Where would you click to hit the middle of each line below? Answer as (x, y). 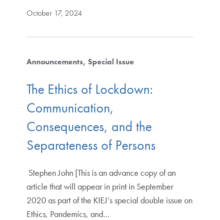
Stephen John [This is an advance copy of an (101, 172)
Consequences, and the (89, 126)
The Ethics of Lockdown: (89, 89)
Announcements (55, 62)
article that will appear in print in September (100, 186)
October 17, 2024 (54, 13)
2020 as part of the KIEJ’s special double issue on (109, 200)
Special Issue (111, 62)
